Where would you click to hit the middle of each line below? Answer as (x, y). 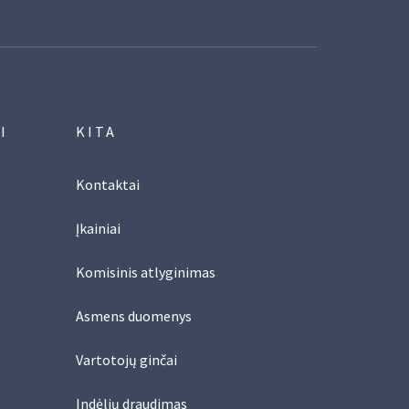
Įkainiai (99, 228)
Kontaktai (108, 184)
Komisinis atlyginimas (146, 272)
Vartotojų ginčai (127, 359)
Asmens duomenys (134, 315)
